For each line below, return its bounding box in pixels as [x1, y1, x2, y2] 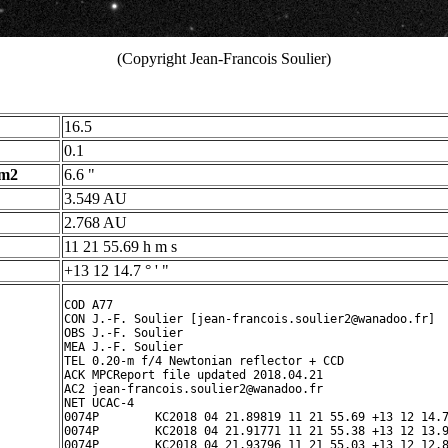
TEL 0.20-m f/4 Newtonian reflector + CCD [64, 354, 344, 368]
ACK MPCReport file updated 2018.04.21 [64, 368, 330, 382]
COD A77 [64, 298, 113, 312]
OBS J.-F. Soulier [64, 326, 183, 340]
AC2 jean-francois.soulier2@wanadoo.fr [64, 382, 323, 396]
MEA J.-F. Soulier [64, 340, 183, 354]
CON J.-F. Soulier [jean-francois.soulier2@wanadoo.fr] [64, 312, 435, 326]
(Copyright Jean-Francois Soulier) [117, 50, 331, 67]
